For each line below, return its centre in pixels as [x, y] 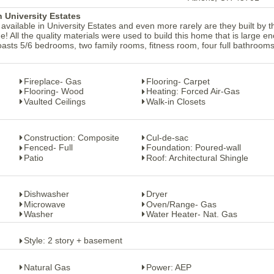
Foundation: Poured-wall [194, 148]
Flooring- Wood [54, 91]
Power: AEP [169, 267]
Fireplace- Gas [53, 81]
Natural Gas [47, 267]
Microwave [45, 204]
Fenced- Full [48, 148]
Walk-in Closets [176, 101]
